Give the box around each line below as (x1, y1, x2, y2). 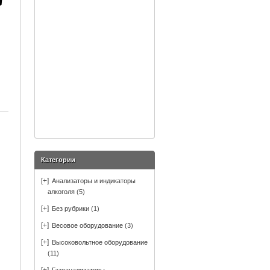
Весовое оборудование (52, 222, 123, 229)
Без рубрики (52, 205, 89, 212)
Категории (41, 156, 75, 163)
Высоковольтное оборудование (52, 239, 148, 246)
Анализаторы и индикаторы (52, 177, 136, 184)
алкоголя (48, 188, 75, 195)
